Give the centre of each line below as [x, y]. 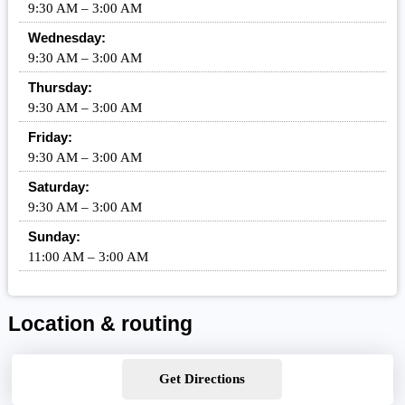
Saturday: [58, 187]
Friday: [50, 137]
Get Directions [202, 379]
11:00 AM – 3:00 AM [88, 257]
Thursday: [60, 88]
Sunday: [54, 237]
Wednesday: [66, 38]
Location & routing [100, 325]
